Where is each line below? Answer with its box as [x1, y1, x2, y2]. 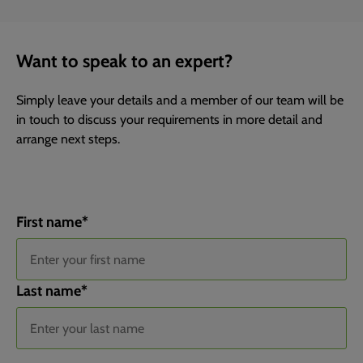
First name [16, 209, 82, 232]
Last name [16, 278, 81, 301]
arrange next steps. [16, 128, 120, 147]
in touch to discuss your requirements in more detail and [16, 109, 322, 128]
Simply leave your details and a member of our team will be [16, 89, 344, 109]
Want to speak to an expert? [16, 46, 233, 73]
